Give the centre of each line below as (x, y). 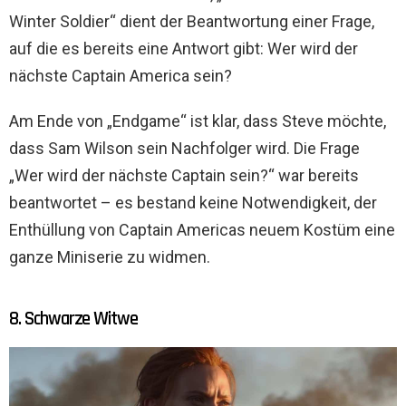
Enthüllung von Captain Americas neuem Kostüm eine (202, 229)
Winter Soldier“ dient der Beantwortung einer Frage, (192, 21)
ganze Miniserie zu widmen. (110, 256)
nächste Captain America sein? (121, 75)
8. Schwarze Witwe (74, 318)
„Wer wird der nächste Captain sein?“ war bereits (184, 175)
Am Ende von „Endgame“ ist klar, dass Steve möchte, (198, 121)
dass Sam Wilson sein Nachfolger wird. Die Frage (184, 148)
